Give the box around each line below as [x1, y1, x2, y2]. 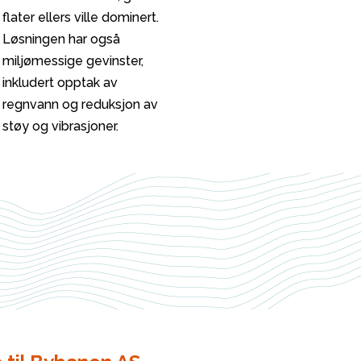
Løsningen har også [2, 31, 121, 48]
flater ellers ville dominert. [2, 10, 160, 26]
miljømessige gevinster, [2, 53, 144, 69]
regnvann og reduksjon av [2, 97, 159, 113]
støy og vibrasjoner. [2, 118, 119, 135]
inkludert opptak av [2, 75, 118, 91]
